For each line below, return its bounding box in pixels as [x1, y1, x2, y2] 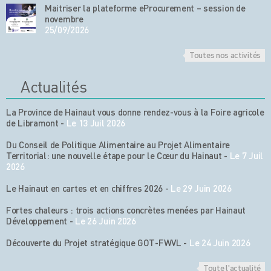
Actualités [21, 76, 87, 97]
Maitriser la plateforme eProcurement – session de [45, 2, 246, 15]
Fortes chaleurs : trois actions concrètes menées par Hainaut [6, 204, 246, 217]
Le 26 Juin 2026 [75, 215, 136, 227]
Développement [6, 215, 68, 227]
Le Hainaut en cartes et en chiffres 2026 [6, 182, 163, 195]
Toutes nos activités [189, 49, 261, 60]
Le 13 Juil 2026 [66, 117, 126, 129]
